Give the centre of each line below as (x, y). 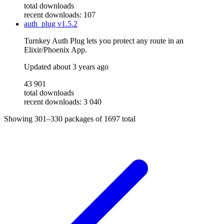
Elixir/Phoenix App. (55, 50)
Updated (38, 67)
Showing (19, 119)
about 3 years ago (81, 67)
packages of (84, 119)
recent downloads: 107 (60, 15)
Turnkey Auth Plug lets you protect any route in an (104, 41)
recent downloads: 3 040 (63, 102)
